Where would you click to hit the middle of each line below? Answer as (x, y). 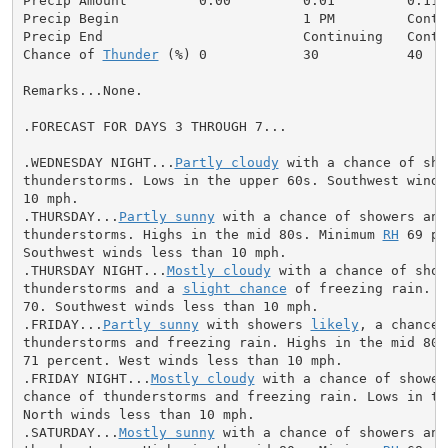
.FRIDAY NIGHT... (86, 378)
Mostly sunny (166, 432)
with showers (254, 324)
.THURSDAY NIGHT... (94, 270)
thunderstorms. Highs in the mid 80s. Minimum (202, 234)
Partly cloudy (226, 162)
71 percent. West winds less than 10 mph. (182, 360)
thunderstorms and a (102, 288)
